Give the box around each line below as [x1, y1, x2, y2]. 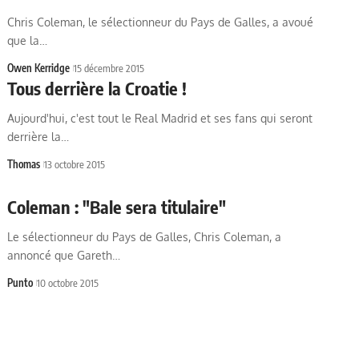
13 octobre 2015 [44, 158, 106, 171]
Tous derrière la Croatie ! [7, 77, 188, 99]
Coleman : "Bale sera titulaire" [7, 196, 227, 218]
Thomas [7, 158, 41, 171]
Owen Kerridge [7, 62, 71, 75]
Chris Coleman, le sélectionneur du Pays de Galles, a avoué [7, 15, 314, 29]
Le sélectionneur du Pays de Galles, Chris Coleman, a [7, 230, 282, 244]
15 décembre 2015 [74, 62, 145, 75]
